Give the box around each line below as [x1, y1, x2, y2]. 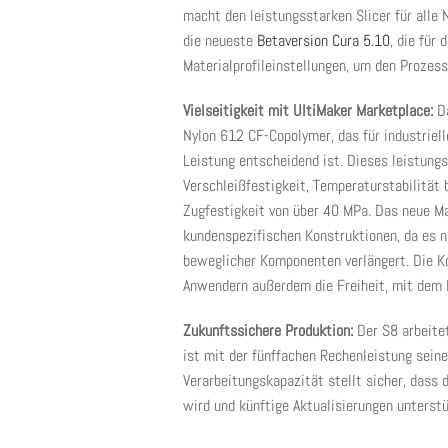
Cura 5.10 [328, 30, 390, 51]
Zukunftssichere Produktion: [183, 320, 357, 341]
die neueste [183, 30, 257, 51]
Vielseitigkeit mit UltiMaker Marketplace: [183, 100, 437, 121]
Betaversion [257, 30, 328, 51]
